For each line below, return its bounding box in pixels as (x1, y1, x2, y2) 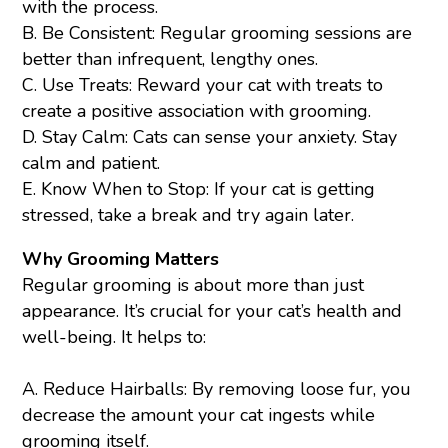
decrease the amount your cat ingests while (22, 403, 376, 428)
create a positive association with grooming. (22, 99, 372, 124)
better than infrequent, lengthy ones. (22, 47, 319, 72)
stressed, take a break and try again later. (22, 203, 355, 228)
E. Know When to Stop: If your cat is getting (22, 177, 376, 202)
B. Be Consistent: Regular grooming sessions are (22, 21, 413, 46)
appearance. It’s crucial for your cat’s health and (22, 299, 403, 324)
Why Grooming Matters (22, 247, 220, 272)
